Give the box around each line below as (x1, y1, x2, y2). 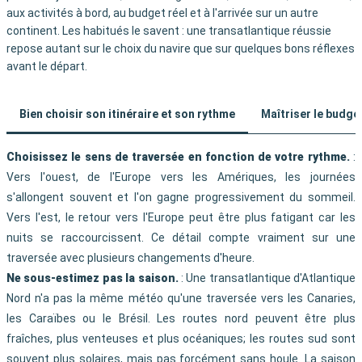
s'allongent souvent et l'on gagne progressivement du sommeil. (6, 191, 356, 204)
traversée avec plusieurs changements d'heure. (6, 251, 255, 265)
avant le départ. (6, 60, 87, 74)
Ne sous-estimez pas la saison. (6, 271, 179, 285)
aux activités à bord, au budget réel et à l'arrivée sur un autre (6, 6, 318, 20)
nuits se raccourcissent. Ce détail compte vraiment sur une (6, 231, 356, 245)
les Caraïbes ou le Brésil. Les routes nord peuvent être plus (6, 312, 356, 326)
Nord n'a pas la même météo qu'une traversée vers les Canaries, (6, 292, 356, 305)
